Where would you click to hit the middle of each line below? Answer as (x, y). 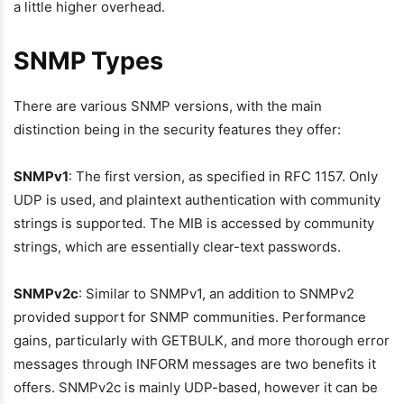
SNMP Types (88, 61)
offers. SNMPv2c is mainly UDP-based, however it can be (196, 387)
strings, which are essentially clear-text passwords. (177, 247)
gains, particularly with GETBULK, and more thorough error (202, 340)
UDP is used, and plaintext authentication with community (197, 200)
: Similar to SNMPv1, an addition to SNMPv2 (216, 294)
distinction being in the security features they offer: (177, 129)
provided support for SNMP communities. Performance (190, 317)
